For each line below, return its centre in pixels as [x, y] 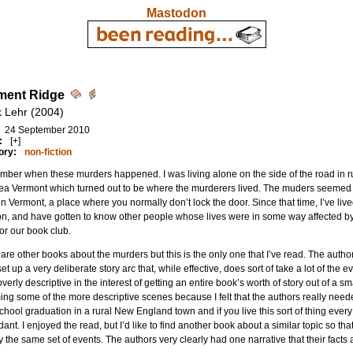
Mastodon [176, 13]
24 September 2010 [47, 130]
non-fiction [48, 152]
